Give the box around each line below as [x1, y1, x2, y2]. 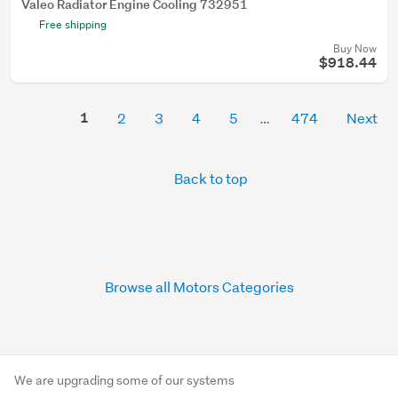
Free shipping [39, 17, 107, 32]
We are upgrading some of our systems [14, 372, 235, 389]
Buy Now [333, 41, 377, 56]
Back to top [171, 169, 248, 187]
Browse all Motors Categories [104, 276, 294, 296]
